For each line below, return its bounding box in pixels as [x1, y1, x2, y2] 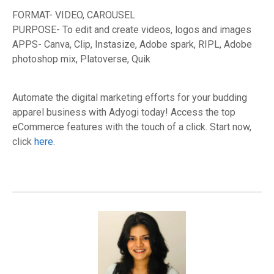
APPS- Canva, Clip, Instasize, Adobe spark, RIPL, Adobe [12, 39, 252, 51]
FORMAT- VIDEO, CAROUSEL [12, 9, 135, 21]
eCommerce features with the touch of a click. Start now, [12, 121, 251, 133]
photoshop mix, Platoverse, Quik [12, 53, 150, 65]
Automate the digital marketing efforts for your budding [12, 92, 247, 104]
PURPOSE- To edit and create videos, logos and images [12, 24, 251, 36]
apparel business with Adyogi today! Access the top [12, 106, 235, 119]
